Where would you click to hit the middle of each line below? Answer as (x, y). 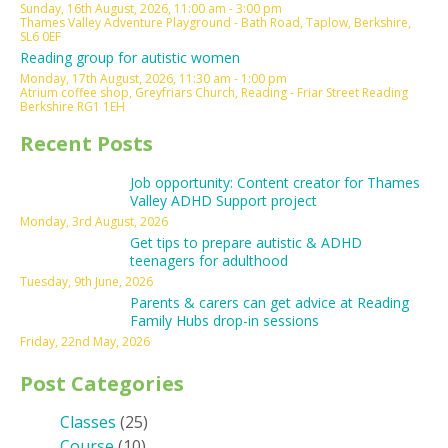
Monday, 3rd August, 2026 (94, 221)
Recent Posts (86, 143)
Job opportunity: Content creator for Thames (275, 182)
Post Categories (102, 383)
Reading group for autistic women (130, 57)
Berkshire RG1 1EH (72, 106)
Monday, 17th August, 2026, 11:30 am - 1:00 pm (153, 78)
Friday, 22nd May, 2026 (85, 341)
